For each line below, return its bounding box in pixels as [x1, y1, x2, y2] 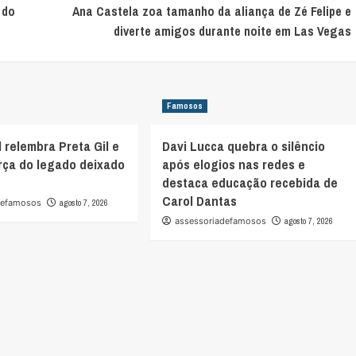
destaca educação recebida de [161, 173, 338, 192]
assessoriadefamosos [174, 215, 266, 227]
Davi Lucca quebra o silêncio [161, 137, 325, 156]
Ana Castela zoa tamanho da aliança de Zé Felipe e [72, 2, 351, 21]
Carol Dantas [161, 192, 237, 211]
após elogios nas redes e [161, 155, 305, 174]
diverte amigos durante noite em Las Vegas [113, 22, 351, 41]
